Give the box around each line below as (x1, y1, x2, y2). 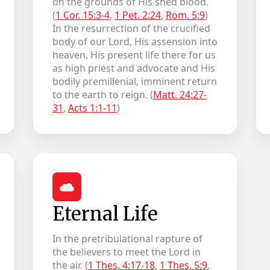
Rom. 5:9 (165, 8, 205, 22)
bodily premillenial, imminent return (52, 75, 217, 88)
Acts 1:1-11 (67, 101, 117, 115)
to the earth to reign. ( (52, 88, 153, 101)
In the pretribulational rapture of (52, 232, 202, 245)
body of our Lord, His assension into (52, 35, 218, 48)
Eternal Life (52, 202, 158, 226)
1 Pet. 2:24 (114, 8, 161, 22)
